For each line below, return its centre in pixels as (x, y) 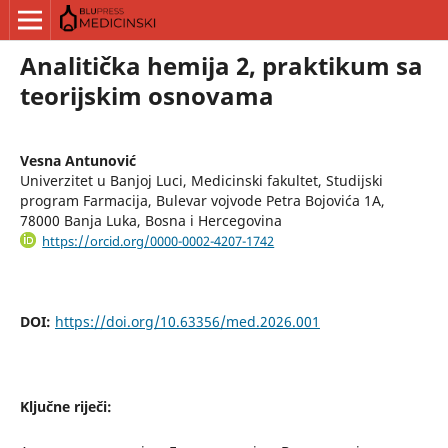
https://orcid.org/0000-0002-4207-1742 (158, 240)
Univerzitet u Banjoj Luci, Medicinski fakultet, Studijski (201, 180)
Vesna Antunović (77, 160)
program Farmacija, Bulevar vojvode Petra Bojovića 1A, (202, 200)
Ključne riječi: (65, 407)
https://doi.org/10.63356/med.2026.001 (187, 322)
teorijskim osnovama (146, 95)
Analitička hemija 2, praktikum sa (221, 65)
